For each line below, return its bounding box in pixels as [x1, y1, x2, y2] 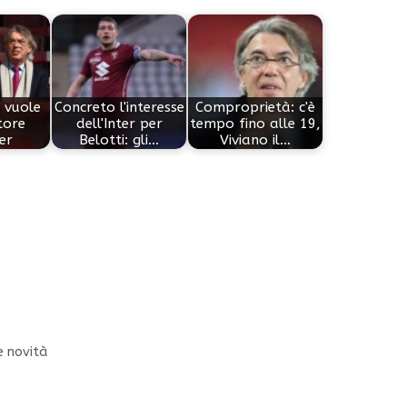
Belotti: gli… [79, 131, 159, 148]
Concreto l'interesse [54, 98, 184, 115]
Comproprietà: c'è [195, 98, 315, 115]
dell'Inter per [75, 114, 163, 132]
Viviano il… [220, 131, 291, 148]
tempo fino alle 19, [190, 114, 321, 132]
